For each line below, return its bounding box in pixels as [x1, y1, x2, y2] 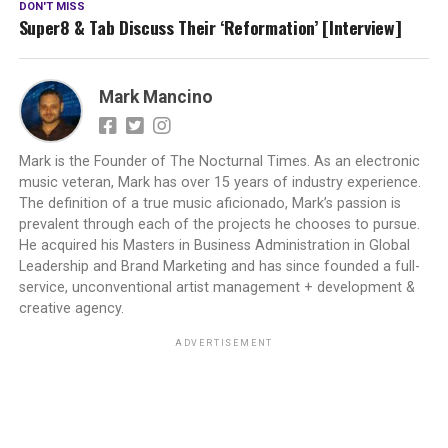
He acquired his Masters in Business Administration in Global [18, 237, 410, 255]
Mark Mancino [98, 87, 213, 108]
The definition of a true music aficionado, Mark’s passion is [18, 195, 401, 213]
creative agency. [18, 300, 128, 318]
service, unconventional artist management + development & [18, 279, 415, 297]
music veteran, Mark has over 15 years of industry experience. [18, 174, 421, 192]
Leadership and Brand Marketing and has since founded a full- [18, 258, 420, 276]
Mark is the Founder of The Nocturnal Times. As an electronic [18, 153, 420, 171]
